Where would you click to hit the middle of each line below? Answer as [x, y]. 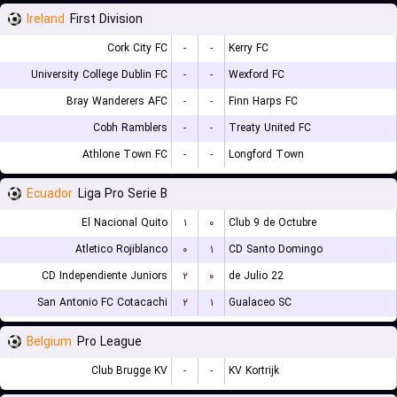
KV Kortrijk [254, 371]
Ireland [46, 19]
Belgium [49, 342]
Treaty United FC [270, 128]
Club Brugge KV [129, 371]
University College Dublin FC [99, 75]
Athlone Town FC [125, 155]
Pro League [109, 342]
